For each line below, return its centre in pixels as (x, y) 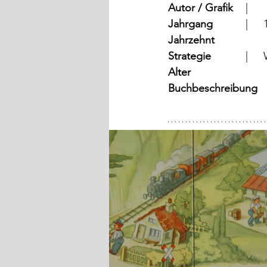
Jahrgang (190, 24)
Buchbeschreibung (213, 89)
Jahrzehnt (191, 40)
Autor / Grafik (201, 8)
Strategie (190, 56)
